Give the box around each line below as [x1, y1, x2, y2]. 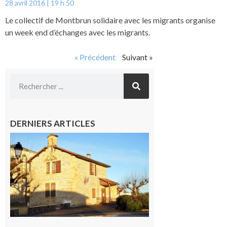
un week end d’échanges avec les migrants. [5, 27, 150, 37]
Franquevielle [154, 132, 201, 142]
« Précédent [74, 52, 116, 62]
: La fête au [154, 142, 191, 152]
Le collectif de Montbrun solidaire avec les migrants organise [5, 15, 215, 25]
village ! [154, 152, 181, 162]
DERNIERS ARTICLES [10, 118, 95, 129]
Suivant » [122, 52, 153, 62]
